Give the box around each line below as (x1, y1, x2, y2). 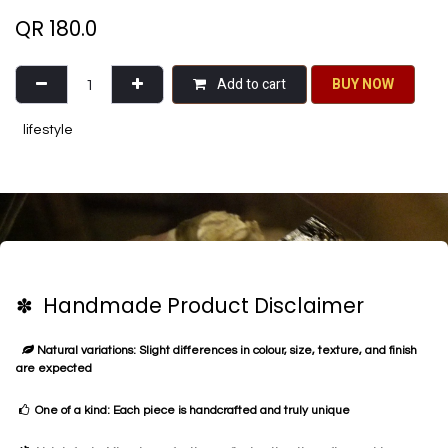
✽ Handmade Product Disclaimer (16, 292, 364, 321)
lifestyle (23, 123, 73, 138)
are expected (16, 362, 92, 376)
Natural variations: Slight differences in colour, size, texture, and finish (34, 344, 417, 358)
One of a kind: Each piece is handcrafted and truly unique (29, 404, 350, 418)
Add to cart (214, 74, 286, 96)
